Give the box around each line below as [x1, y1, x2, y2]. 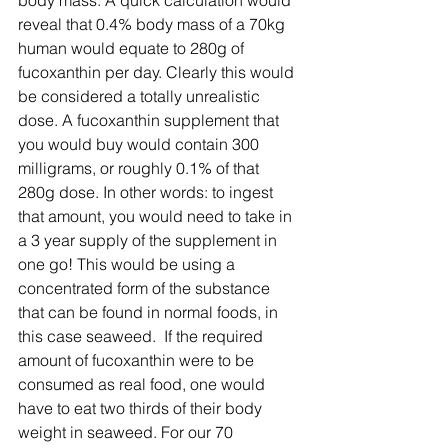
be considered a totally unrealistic [18, 86, 264, 107]
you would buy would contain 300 [18, 134, 263, 155]
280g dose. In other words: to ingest [18, 182, 277, 203]
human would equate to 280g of [18, 38, 248, 59]
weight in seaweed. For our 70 [18, 422, 237, 443]
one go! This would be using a [18, 254, 239, 275]
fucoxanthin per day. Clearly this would [18, 62, 298, 83]
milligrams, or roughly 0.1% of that [18, 158, 263, 179]
